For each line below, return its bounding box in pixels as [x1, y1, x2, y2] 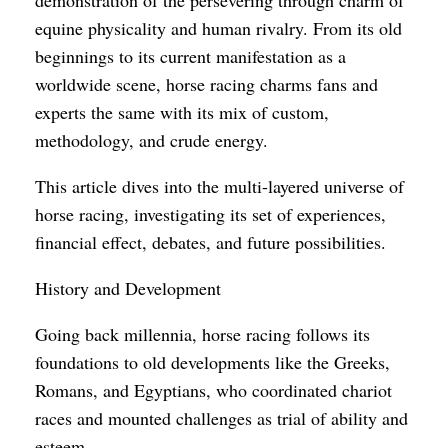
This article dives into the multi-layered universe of [35, 173, 404, 198]
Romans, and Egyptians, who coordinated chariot [35, 377, 392, 402]
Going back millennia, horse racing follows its [35, 321, 370, 346]
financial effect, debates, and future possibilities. [35, 229, 386, 254]
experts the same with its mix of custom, [35, 99, 329, 124]
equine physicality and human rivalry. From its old [35, 15, 402, 40]
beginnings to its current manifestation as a [35, 43, 346, 68]
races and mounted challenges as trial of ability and [35, 405, 408, 430]
